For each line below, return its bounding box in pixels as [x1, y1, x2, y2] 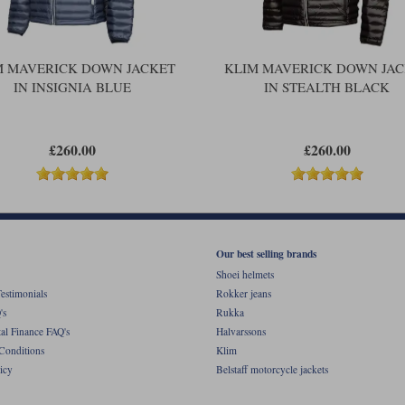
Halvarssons [216, 325, 266, 339]
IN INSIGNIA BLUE [14, 77, 132, 96]
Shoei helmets [216, 268, 274, 282]
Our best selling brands [216, 245, 316, 261]
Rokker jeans [216, 287, 271, 301]
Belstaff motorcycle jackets [216, 363, 328, 377]
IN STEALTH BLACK [264, 77, 390, 96]
